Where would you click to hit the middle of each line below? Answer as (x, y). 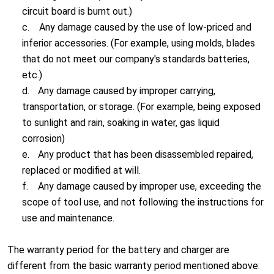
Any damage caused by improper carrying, (127, 91)
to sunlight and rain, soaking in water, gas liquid (121, 123)
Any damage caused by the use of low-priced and (145, 27)
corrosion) (45, 139)
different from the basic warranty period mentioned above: (134, 266)
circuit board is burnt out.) (78, 11)
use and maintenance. (68, 218)
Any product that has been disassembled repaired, (146, 154)
